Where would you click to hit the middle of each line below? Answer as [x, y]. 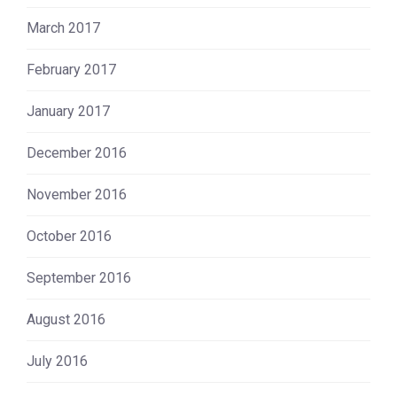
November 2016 [77, 194]
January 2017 [68, 111]
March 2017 [63, 27]
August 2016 [66, 319]
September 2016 [79, 277]
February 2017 [71, 69]
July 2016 [57, 361]
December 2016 [77, 152]
